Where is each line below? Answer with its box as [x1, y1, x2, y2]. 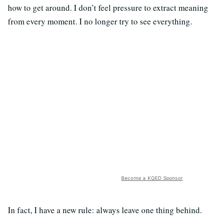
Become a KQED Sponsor [121, 175, 183, 181]
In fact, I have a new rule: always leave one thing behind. [8, 204, 202, 216]
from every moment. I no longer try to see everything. [8, 16, 192, 27]
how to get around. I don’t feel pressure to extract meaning [8, 2, 208, 14]
